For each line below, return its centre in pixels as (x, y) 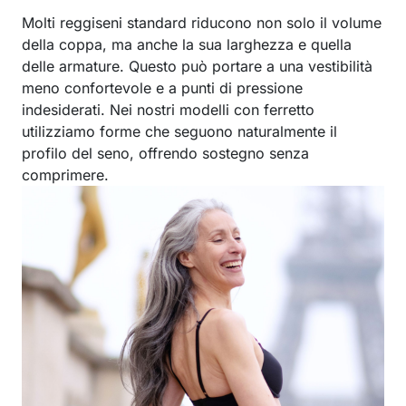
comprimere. (65, 175)
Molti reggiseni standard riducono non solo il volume (202, 23)
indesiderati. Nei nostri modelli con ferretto (168, 110)
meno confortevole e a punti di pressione (162, 88)
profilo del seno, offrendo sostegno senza (165, 154)
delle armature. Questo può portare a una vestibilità (197, 67)
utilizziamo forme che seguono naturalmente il (179, 132)
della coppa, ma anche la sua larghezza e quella (187, 45)
